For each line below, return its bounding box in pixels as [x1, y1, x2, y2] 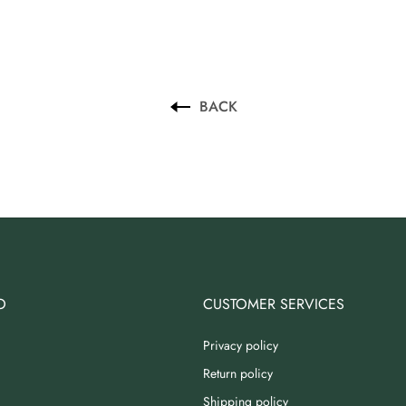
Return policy [203, 364, 273, 383]
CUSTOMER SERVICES [203, 294, 344, 315]
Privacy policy [203, 336, 278, 355]
